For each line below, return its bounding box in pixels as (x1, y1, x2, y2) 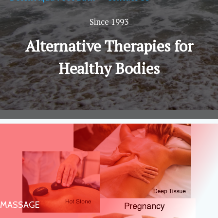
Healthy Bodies (58, 58, 160, 78)
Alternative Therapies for (25, 36, 193, 56)
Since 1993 (90, 16, 128, 27)
